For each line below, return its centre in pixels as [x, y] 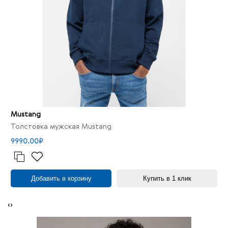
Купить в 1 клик [167, 178]
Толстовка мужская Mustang [61, 127]
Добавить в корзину [61, 178]
